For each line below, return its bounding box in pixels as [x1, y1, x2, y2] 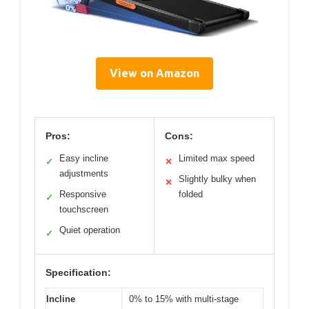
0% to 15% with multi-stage [129, 294, 239, 305]
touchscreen [59, 204, 108, 215]
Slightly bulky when [179, 174, 256, 185]
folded [179, 189, 203, 200]
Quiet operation [59, 225, 120, 236]
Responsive [59, 189, 106, 200]
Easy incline [59, 153, 108, 164]
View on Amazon [110, 67, 199, 80]
